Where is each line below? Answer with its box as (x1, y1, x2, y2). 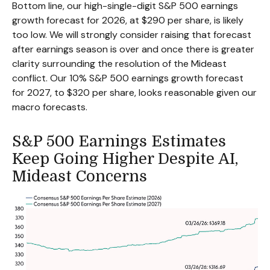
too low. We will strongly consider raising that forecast (12, 28, 251, 41)
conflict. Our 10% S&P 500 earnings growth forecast (12, 71, 243, 84)
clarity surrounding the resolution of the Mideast (12, 57, 227, 70)
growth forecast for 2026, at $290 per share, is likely (12, 13, 243, 27)
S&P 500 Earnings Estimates (12, 132, 226, 150)
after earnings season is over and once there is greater (12, 42, 254, 55)
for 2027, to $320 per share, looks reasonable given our (12, 86, 257, 99)
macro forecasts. (12, 100, 87, 113)
